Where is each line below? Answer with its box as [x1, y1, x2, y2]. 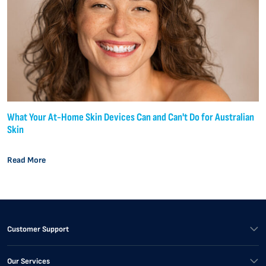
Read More [7, 155, 46, 165]
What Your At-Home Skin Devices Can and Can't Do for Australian [7, 110, 254, 123]
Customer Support [7, 224, 69, 234]
